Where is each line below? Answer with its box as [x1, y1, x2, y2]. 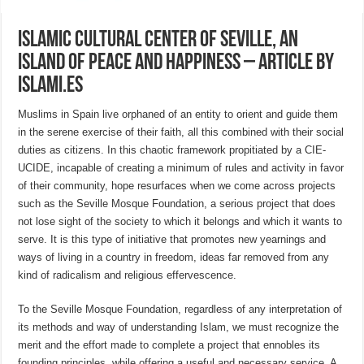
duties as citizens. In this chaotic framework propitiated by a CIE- [18, 144, 327, 157]
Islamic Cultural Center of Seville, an [18, 29, 299, 53]
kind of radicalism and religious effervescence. [18, 269, 237, 282]
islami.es [18, 75, 84, 98]
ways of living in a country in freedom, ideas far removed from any [18, 251, 330, 264]
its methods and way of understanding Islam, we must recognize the [18, 321, 340, 334]
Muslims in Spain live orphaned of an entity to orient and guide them [18, 108, 339, 121]
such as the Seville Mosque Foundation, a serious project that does [18, 197, 336, 210]
